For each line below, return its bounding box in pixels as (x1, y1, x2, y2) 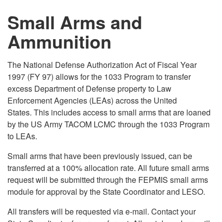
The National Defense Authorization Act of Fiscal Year (7, 59, 197, 70)
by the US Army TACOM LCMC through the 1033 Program (7, 118, 210, 130)
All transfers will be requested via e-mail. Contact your (7, 206, 196, 217)
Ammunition (7, 28, 111, 54)
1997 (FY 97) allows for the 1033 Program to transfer (7, 71, 191, 82)
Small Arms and (7, 9, 142, 35)
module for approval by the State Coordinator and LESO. (7, 186, 205, 197)
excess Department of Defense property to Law (7, 83, 171, 94)
